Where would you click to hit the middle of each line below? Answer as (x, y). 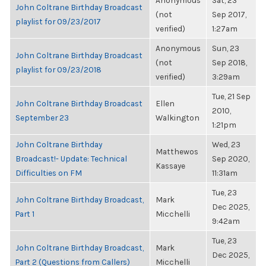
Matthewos (177, 151)
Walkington (178, 118)
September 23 (42, 118)
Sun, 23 (226, 48)
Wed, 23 (226, 144)
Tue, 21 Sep (231, 96)
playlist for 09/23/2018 (58, 69)
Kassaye (170, 166)
